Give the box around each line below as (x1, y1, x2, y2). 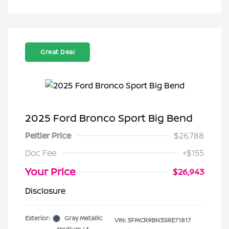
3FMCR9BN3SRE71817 (127, 216, 191, 224)
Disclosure (25, 185, 65, 196)
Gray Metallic (64, 214, 103, 222)
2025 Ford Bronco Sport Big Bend (25, 111, 193, 125)
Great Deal (40, 48, 75, 56)
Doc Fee (25, 147, 56, 158)
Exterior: (25, 214, 50, 222)
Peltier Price (25, 130, 71, 141)
